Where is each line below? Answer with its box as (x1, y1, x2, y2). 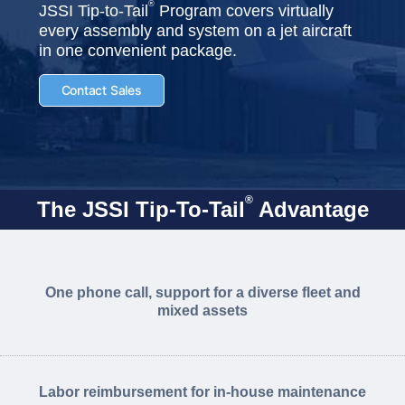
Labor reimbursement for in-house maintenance (39, 384, 366, 400)
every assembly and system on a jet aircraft (38, 22, 352, 41)
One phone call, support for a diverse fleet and (44, 285, 361, 300)
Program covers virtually (154, 2, 334, 21)
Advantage (252, 197, 369, 221)
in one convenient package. (38, 42, 237, 61)
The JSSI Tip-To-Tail (36, 197, 245, 221)
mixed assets (157, 303, 248, 318)
